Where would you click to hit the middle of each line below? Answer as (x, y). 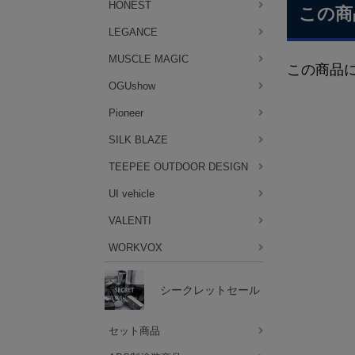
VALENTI (130, 221)
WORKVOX (136, 248)
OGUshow (132, 86)
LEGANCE (133, 32)
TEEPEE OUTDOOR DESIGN (178, 167)
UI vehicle (132, 194)
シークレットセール (210, 290)
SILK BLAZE (138, 140)
